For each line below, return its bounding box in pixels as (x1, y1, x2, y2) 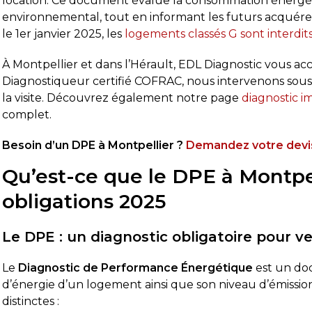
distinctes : (2, 294, 60, 308)
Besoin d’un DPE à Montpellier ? (2, 139, 187, 152)
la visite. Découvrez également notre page (2, 91, 242, 104)
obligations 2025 (2, 189, 166, 213)
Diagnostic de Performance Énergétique (18, 260, 253, 274)
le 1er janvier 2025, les (2, 27, 125, 40)
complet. (2, 108, 52, 121)
